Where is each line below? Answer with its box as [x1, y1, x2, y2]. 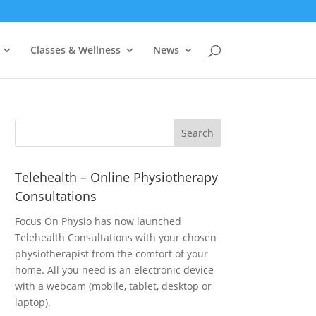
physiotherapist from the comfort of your [15, 247, 209, 260]
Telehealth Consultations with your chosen [15, 231, 217, 244]
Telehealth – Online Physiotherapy [15, 169, 219, 186]
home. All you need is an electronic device [15, 263, 214, 276]
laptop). [15, 296, 51, 309]
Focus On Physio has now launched [15, 214, 182, 228]
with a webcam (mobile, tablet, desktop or [15, 279, 212, 293]
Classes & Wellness [30, 43, 121, 56]
